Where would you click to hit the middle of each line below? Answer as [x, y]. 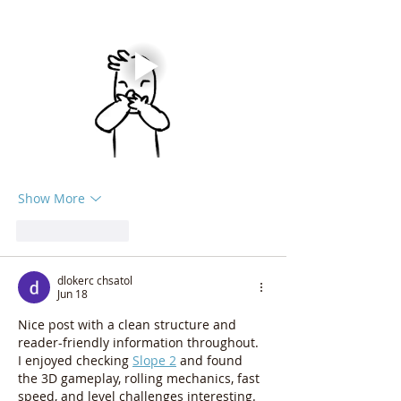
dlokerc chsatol [95, 280]
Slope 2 [154, 360]
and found [211, 360]
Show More [51, 199]
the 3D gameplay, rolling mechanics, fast [141, 378]
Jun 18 [73, 293]
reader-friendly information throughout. [138, 342]
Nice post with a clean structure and [129, 324]
